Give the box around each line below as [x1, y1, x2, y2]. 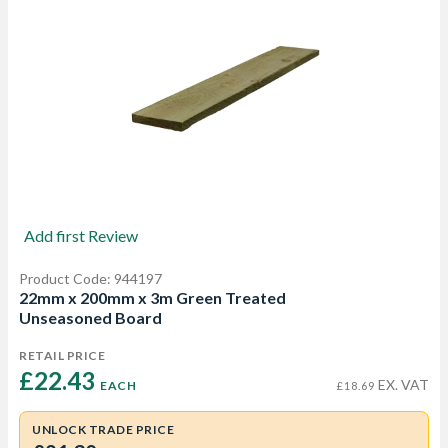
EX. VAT [375, 376, 429, 393]
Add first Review [24, 226, 138, 245]
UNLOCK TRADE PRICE [32, 422, 174, 437]
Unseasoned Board [19, 308, 162, 327]
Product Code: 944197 [19, 270, 162, 287]
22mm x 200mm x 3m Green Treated [19, 288, 286, 307]
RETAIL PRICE [19, 348, 105, 363]
